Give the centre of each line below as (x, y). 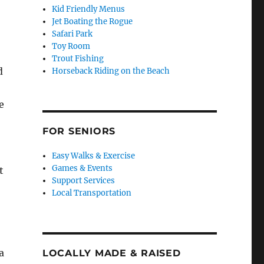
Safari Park (72, 34)
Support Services (84, 181)
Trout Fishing (78, 59)
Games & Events (82, 169)
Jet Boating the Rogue (93, 22)
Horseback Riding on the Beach (111, 71)
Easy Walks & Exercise (94, 156)
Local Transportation (92, 193)
